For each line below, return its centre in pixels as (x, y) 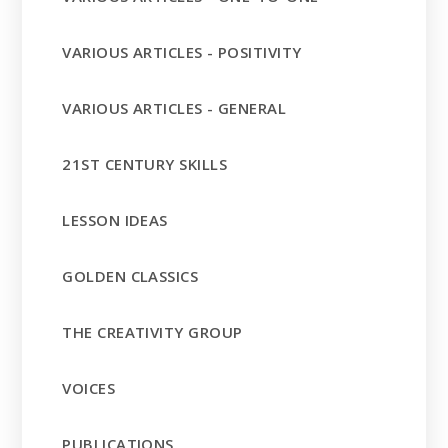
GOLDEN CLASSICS (130, 276)
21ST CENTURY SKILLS (144, 164)
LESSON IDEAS (115, 220)
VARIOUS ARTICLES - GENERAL (174, 108)
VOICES (89, 388)
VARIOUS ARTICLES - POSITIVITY (182, 52)
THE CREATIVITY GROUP (152, 332)
